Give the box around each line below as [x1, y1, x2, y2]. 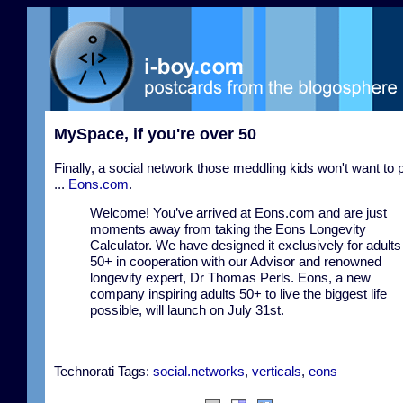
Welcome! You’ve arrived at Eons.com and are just [90, 205, 387, 220]
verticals [252, 363, 301, 379]
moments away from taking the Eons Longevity [90, 221, 366, 237]
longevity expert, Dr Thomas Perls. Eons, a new [90, 270, 371, 285]
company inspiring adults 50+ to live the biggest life [90, 286, 387, 301]
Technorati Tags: [54, 363, 153, 379]
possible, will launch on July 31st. [90, 302, 284, 318]
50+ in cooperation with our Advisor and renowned [90, 254, 381, 269]
